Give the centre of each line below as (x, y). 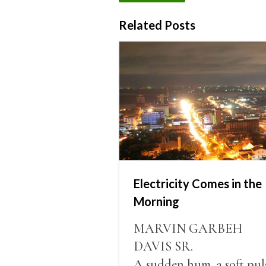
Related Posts (157, 25)
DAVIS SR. (163, 246)
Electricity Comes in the (197, 183)
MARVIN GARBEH (188, 228)
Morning (156, 201)
